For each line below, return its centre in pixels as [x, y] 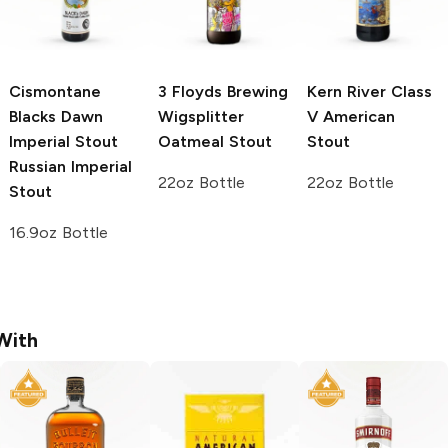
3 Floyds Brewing [223, 92]
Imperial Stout [63, 142]
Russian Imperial [70, 167]
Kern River [346, 92]
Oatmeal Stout [215, 142]
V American [351, 117]
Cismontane [55, 92]
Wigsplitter [201, 117]
